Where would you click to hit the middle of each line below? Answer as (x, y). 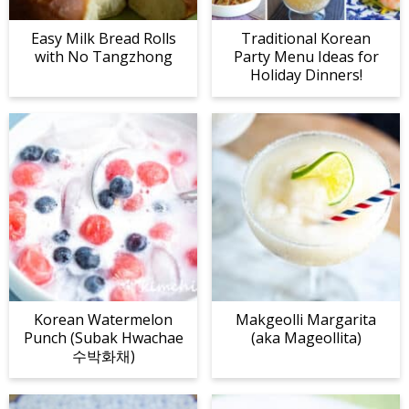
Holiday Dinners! (306, 75)
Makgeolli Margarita (306, 320)
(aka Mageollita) (306, 338)
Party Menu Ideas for (306, 57)
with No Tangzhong (103, 57)
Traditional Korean (306, 39)
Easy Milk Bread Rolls (103, 39)
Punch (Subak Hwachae (103, 338)
